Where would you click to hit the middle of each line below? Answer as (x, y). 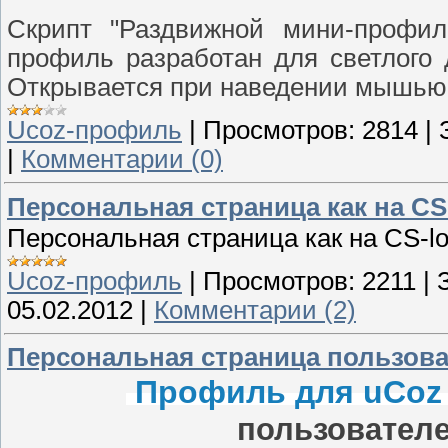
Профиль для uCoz (284, 392)
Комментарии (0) (122, 158)
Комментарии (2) (255, 309)
